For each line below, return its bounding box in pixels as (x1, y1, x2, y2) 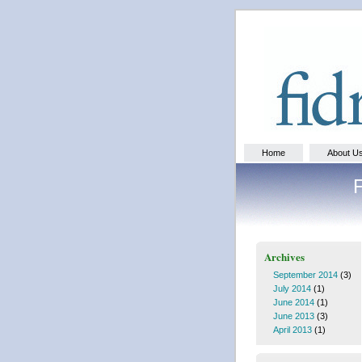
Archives (264, 249, 305, 265)
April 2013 (272, 324, 312, 335)
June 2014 (272, 297, 314, 307)
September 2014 (272, 269, 338, 280)
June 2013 (272, 310, 314, 321)
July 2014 (272, 283, 311, 293)
